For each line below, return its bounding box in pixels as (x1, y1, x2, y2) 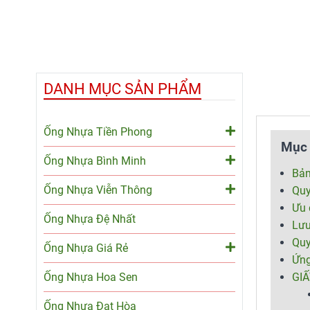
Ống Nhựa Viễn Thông (44, 183, 152, 197)
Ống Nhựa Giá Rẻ (44, 241, 128, 255)
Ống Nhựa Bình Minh (44, 154, 146, 167)
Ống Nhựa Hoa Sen (44, 270, 138, 284)
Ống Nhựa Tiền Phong (44, 125, 152, 138)
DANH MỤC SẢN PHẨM (44, 80, 201, 98)
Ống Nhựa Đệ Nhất (44, 212, 136, 226)
